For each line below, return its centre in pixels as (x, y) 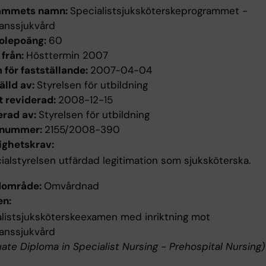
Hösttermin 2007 (67, 56)
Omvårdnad (72, 186)
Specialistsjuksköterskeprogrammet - (159, 11)
